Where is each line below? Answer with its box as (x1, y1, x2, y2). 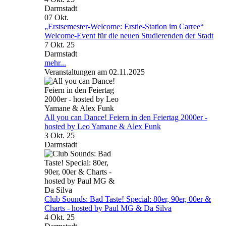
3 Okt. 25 (44, 131, 75, 140)
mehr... (44, 58, 66, 67)
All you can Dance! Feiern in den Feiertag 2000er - (44, 112, 207, 122)
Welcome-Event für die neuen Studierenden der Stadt (44, 31, 213, 40)
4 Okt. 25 (44, 212, 75, 221)
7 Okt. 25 (44, 40, 75, 49)
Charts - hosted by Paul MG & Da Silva (44, 203, 172, 212)
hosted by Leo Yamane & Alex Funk (44, 122, 161, 131)
